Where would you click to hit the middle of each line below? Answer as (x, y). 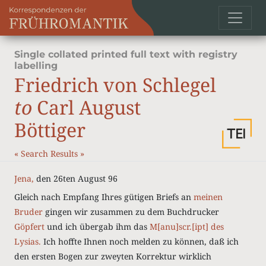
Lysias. (28, 241)
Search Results (50, 153)
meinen (208, 197)
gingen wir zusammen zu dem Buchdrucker (131, 212)
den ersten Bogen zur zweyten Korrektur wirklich (113, 256)
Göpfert (29, 227)
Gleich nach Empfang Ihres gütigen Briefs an (104, 197)
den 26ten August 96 (76, 178)
